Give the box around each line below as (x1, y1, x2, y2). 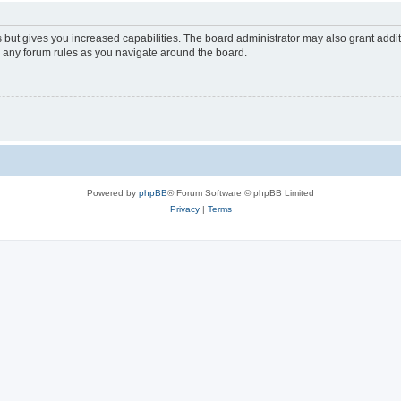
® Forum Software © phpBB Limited (167, 187, 314, 198)
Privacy (169, 203, 200, 214)
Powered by (87, 187, 139, 198)
